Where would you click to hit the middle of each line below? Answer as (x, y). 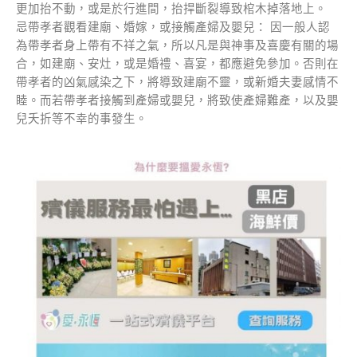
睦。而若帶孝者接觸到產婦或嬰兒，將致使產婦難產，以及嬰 (177, 100)
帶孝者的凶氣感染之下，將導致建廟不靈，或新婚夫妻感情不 (177, 82)
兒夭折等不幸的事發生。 (82, 118)
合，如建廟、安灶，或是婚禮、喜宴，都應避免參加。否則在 (177, 63)
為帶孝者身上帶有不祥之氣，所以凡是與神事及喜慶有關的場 (177, 45)
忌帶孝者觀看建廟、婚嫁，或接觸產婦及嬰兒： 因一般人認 (173, 27)
